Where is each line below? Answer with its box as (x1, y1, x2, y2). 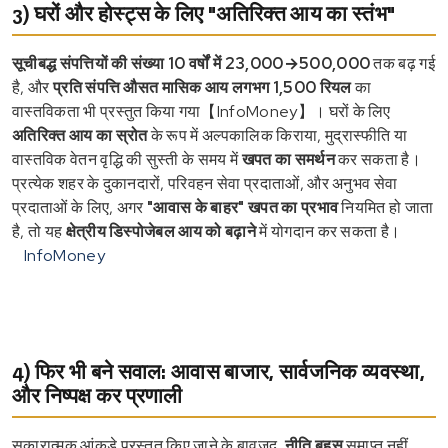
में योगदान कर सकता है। (255, 220, 401, 242)
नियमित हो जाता (338, 196, 434, 218)
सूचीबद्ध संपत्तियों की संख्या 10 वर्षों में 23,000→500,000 (12, 52, 371, 74)
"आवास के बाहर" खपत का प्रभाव (147, 196, 339, 218)
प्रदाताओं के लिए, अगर (12, 196, 148, 218)
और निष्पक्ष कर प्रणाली (12, 382, 183, 408)
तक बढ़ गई (370, 52, 436, 74)
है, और (12, 76, 53, 98)
